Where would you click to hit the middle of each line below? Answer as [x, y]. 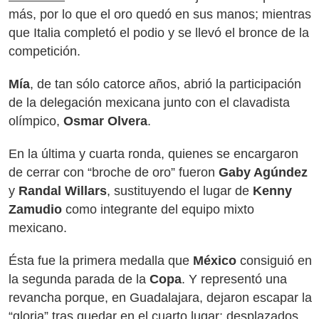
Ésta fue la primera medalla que [101, 261]
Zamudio [37, 209]
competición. [45, 51]
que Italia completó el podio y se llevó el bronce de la [159, 33]
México [216, 261]
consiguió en [276, 261]
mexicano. [38, 228]
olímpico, [36, 121]
